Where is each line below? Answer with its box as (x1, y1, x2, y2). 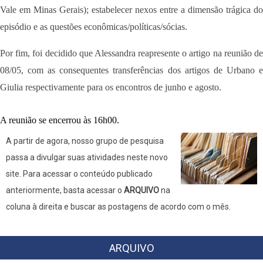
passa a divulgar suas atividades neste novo (6, 152, 168, 162)
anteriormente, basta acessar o (6, 185, 124, 195)
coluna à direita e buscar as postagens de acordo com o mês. (6, 201, 231, 211)
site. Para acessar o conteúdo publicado (6, 168, 153, 178)
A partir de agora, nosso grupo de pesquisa (6, 136, 164, 146)
